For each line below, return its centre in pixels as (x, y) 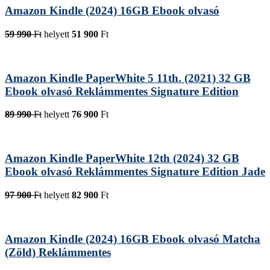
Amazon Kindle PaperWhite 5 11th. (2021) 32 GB (128, 78)
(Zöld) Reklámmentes (58, 252)
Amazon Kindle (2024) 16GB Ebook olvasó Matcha (133, 239)
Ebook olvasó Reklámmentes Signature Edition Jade (135, 172)
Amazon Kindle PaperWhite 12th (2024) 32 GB (122, 159)
